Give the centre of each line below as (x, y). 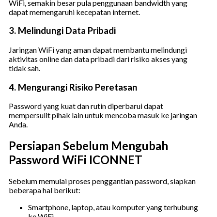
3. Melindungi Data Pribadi (62, 31)
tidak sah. (24, 68)
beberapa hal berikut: (45, 190)
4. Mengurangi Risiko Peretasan (73, 87)
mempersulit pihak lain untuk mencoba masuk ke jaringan (103, 115)
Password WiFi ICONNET (76, 160)
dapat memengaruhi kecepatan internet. (74, 12)
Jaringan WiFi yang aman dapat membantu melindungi (98, 49)
